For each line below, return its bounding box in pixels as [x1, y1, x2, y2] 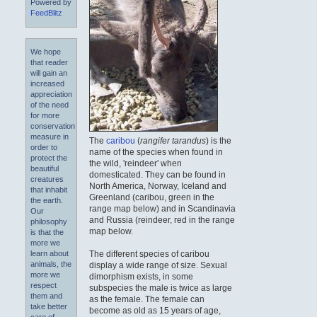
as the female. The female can [89, 294, 205, 304]
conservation [30, 122, 75, 131]
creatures [30, 175, 64, 184]
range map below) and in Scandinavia [89, 203, 236, 214]
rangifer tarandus [140, 135, 207, 146]
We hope [30, 47, 61, 57]
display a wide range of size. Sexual [89, 260, 228, 270]
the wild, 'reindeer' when [89, 158, 183, 168]
